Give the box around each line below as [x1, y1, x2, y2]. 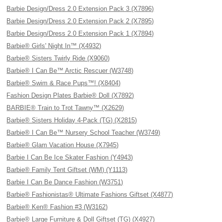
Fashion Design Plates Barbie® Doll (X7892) [6, 92, 134, 99]
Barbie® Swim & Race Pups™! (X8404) [6, 79, 121, 87]
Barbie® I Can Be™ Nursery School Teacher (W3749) [6, 129, 161, 136]
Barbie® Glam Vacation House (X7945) [6, 141, 119, 149]
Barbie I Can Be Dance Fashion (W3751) [6, 178, 123, 186]
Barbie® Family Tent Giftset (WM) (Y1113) [6, 166, 128, 173]
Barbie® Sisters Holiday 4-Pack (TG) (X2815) [6, 116, 137, 124]
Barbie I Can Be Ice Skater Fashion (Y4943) [6, 154, 133, 161]
